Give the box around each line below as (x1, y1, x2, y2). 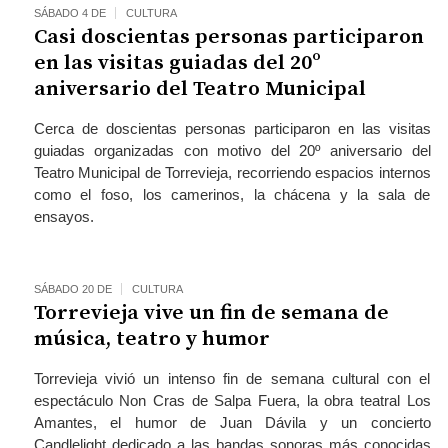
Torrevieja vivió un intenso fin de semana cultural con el (33, 370, 431, 387)
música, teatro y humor (33, 326, 270, 352)
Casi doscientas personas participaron (33, 24, 424, 50)
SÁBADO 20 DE (33, 283, 112, 295)
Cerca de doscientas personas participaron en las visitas (33, 120, 431, 137)
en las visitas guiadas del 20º (33, 50, 321, 76)
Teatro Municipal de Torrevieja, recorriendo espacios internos (33, 164, 431, 181)
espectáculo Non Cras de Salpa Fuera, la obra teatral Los (33, 392, 431, 409)
